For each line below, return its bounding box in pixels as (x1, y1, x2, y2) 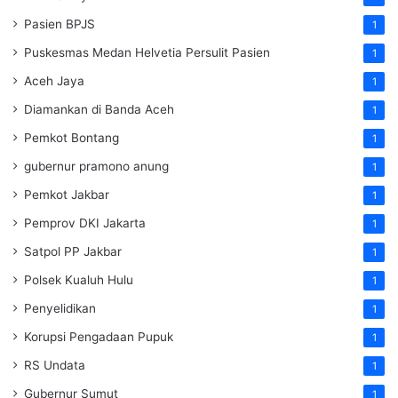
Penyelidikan (24, 300, 96, 315)
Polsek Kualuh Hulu (24, 272, 133, 287)
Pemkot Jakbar (24, 187, 109, 202)
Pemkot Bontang (24, 130, 119, 145)
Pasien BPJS (24, 16, 95, 31)
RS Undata (24, 357, 85, 372)
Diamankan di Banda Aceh (24, 101, 174, 116)
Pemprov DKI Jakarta (24, 215, 146, 230)
